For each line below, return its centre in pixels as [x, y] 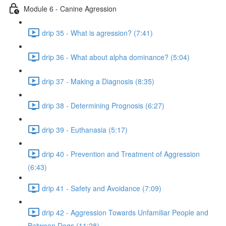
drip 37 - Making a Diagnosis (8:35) [98, 81]
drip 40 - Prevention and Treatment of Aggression [121, 154]
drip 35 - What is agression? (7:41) [97, 33]
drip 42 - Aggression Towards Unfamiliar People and [125, 212]
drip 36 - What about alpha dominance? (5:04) [116, 57]
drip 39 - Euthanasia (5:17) [85, 129]
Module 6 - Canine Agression [70, 8]
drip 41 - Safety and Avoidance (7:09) [102, 188]
